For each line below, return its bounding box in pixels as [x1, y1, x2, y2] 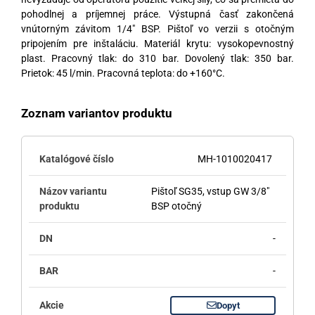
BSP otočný [150, 200, 202, 212]
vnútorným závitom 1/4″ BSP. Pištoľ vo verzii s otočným [20, 22, 295, 34]
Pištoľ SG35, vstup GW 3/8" [150, 185, 269, 197]
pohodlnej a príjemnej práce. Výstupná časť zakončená [20, 8, 295, 20]
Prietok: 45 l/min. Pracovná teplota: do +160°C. [20, 67, 225, 79]
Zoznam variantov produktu [20, 105, 172, 120]
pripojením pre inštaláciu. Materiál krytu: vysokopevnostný [20, 37, 295, 49]
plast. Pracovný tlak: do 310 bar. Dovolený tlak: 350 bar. [20, 52, 295, 64]
